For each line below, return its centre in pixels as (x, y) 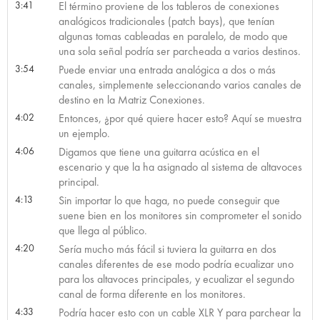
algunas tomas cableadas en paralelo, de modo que (173, 36)
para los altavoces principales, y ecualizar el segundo (176, 279)
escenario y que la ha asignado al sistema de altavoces (180, 166)
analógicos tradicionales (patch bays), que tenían (166, 21)
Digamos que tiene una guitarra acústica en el (159, 151)
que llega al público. (102, 230)
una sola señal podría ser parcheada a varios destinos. (179, 51)
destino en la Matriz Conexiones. (131, 99)
